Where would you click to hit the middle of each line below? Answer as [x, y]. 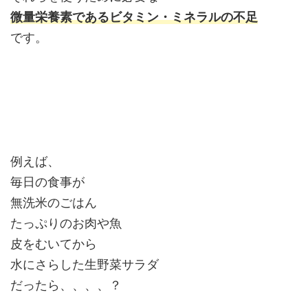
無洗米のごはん [54, 202]
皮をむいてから [54, 243]
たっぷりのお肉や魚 [66, 223]
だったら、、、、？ [66, 285]
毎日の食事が [47, 181]
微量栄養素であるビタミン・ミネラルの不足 [134, 16]
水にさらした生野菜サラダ [85, 264]
